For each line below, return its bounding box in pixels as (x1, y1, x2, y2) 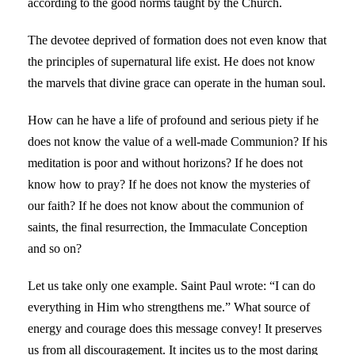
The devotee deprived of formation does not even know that (28, 32, 326, 47)
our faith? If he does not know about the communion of (28, 198, 303, 212)
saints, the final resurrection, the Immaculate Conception (28, 219, 307, 234)
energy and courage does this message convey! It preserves (28, 321, 322, 335)
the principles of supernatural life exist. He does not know (28, 54, 315, 68)
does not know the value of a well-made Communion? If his (28, 134, 327, 148)
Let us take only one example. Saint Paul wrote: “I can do (28, 278, 315, 292)
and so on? (28, 241, 82, 255)
